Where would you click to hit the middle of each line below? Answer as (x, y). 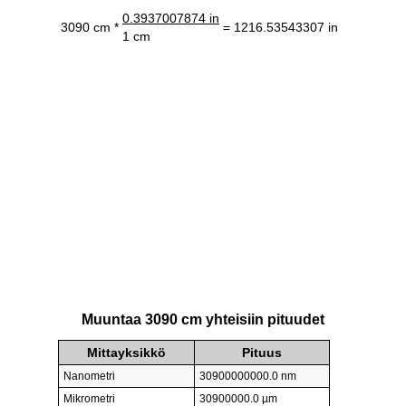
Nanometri (89, 377)
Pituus (262, 353)
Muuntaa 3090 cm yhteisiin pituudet (203, 320)
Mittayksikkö (126, 353)
